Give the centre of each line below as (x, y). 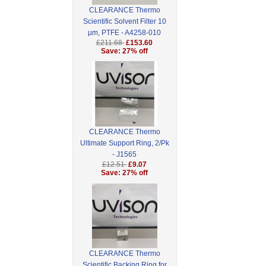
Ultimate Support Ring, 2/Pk (124, 143)
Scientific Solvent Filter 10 (124, 22)
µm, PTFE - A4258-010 (125, 33)
